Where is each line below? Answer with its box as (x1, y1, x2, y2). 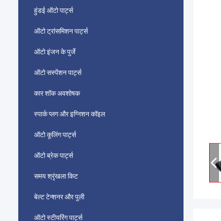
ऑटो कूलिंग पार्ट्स (34, 131, 76, 139)
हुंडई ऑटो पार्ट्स (34, 6, 73, 14)
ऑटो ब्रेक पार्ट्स (34, 151, 73, 159)
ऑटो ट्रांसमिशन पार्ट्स (34, 27, 88, 35)
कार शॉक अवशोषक (34, 89, 80, 97)
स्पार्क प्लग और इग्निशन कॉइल (34, 110, 105, 118)
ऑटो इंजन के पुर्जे (34, 48, 75, 56)
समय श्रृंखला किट (34, 172, 78, 180)
